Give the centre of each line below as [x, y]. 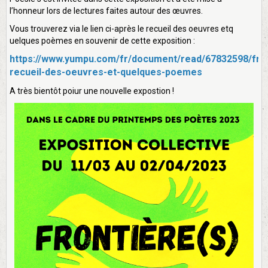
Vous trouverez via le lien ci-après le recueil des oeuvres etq [121, 29]
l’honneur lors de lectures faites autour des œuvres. [106, 11]
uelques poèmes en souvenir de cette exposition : [102, 41]
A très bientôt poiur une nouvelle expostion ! [92, 91]
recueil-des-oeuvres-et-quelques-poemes [106, 72]
